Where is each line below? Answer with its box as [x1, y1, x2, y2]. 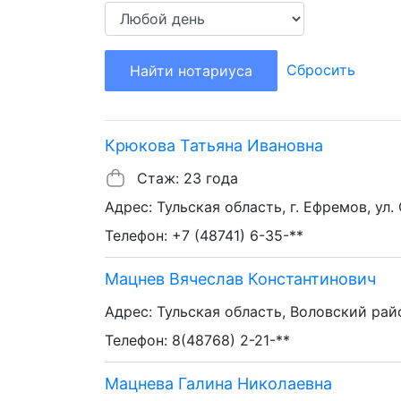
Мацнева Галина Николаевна [105, 373, 332, 393]
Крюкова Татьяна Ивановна [105, 135, 323, 155]
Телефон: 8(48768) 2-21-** [105, 330, 290, 349]
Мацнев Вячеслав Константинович [105, 269, 376, 288]
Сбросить [286, 60, 355, 79]
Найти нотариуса [130, 61, 252, 80]
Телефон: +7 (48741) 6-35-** [105, 226, 303, 244]
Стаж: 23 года [137, 168, 238, 187]
